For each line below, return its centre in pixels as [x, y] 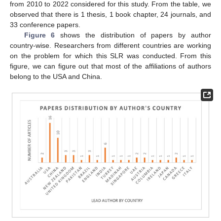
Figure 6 [39, 35]
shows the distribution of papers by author [133, 35]
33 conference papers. [45, 24]
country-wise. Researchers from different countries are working [110, 45]
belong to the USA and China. [56, 76]
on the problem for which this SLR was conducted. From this [110, 55]
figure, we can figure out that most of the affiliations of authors [110, 66]
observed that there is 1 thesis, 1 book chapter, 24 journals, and [110, 14]
